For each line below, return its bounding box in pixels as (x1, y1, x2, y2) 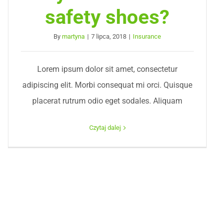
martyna (62, 33, 85, 40)
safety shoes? (45, 5, 170, 29)
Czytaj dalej (89, 124, 121, 131)
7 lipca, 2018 (91, 33, 127, 40)
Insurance (133, 33, 162, 40)
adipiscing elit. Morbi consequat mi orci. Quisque (22, 80, 193, 90)
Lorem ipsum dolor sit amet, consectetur (37, 64, 178, 74)
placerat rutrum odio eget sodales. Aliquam (32, 96, 183, 106)
